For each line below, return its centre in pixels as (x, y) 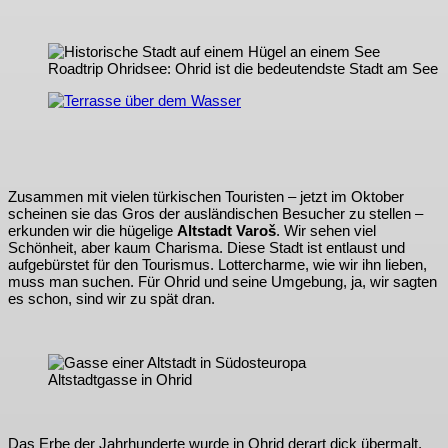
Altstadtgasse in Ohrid (120, 380)
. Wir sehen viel (326, 231)
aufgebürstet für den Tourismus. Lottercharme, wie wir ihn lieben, (217, 265)
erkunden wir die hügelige (92, 231)
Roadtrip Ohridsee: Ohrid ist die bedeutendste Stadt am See (243, 69)
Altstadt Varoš (226, 231)
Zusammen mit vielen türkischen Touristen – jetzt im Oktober (206, 197)
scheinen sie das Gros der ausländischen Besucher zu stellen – (215, 214)
